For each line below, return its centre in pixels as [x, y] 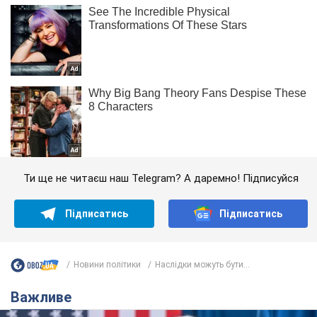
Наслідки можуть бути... [202, 265]
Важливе [46, 297]
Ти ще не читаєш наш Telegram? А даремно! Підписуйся [161, 178]
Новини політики [107, 265]
